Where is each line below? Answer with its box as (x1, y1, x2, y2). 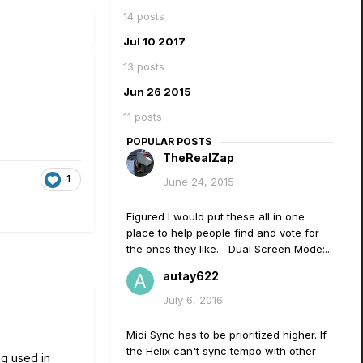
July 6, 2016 (163, 293, 223, 306)
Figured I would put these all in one (126, 210, 305, 223)
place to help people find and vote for (126, 226, 319, 239)
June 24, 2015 (163, 175, 234, 188)
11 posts (123, 110, 162, 123)
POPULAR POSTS (126, 135, 211, 147)
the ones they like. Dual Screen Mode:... (126, 242, 332, 255)
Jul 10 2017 (123, 35, 186, 48)
